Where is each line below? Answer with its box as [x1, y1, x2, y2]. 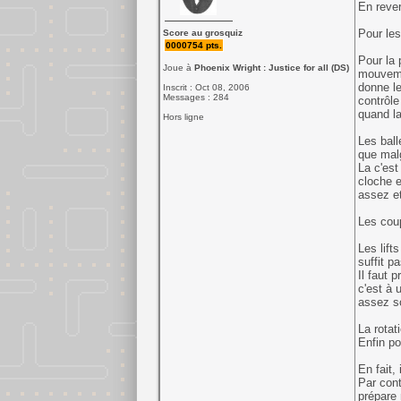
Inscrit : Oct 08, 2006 [162, 82, 250, 92]
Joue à [162, 63, 194, 73]
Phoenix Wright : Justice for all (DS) [193, 63, 349, 73]
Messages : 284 [162, 92, 229, 102]
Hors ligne [162, 112, 204, 122]
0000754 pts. [165, 40, 222, 50]
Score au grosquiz [162, 28, 243, 38]
